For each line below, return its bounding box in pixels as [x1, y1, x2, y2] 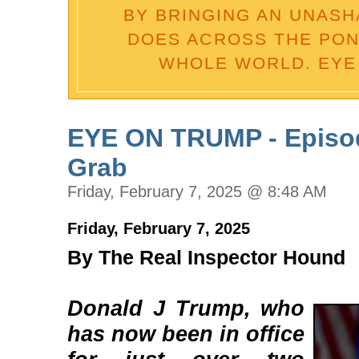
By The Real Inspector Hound [67, 246, 346, 268]
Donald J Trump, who [67, 296, 305, 321]
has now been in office [67, 321, 305, 346]
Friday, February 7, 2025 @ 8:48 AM [67, 183, 328, 200]
